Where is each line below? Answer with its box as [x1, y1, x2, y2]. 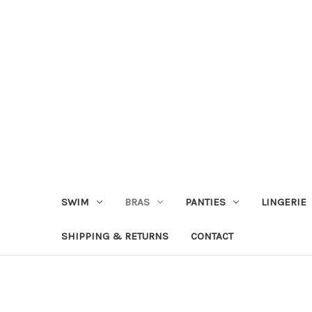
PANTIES [185, 195, 226, 208]
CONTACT [191, 229, 233, 242]
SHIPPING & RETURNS [61, 229, 169, 242]
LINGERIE [260, 195, 306, 208]
